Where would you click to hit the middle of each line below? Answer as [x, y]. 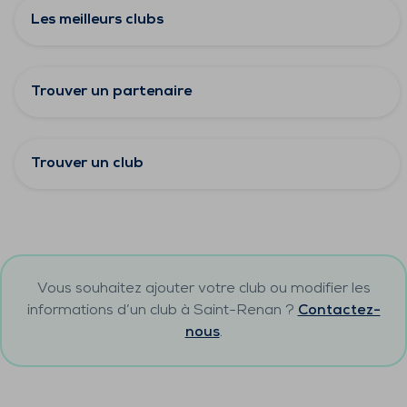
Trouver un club [87, 164]
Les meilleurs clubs [97, 20]
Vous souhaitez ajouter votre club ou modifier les [203, 289]
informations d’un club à [110, 311]
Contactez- [339, 311]
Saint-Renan [237, 311]
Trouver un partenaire [111, 92]
